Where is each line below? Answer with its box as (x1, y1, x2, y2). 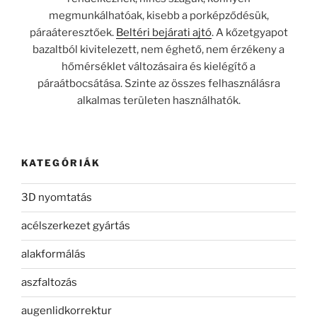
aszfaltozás (21, 276, 77, 289)
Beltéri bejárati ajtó (115, 25, 212, 39)
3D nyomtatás (21, 191, 92, 204)
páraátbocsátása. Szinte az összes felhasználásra (37, 76, 280, 90)
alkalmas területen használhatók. (76, 93, 241, 107)
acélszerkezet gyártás (21, 219, 130, 233)
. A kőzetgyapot (211, 25, 288, 39)
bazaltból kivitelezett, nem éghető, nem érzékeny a (33, 42, 284, 56)
